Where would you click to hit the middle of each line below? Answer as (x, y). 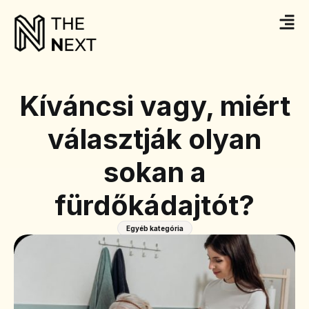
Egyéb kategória (154, 229)
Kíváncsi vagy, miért (154, 106)
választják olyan (154, 139)
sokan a (154, 172)
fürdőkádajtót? (154, 206)
